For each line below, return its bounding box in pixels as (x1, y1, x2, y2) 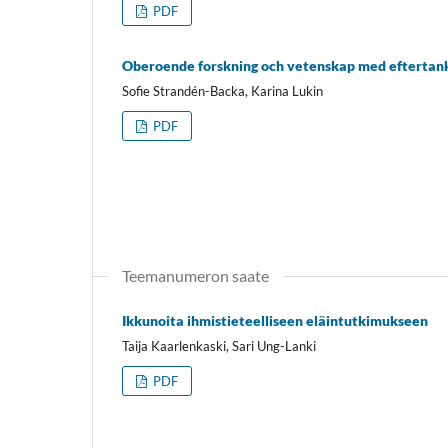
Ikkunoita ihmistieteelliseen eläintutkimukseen (122, 311, 428, 329)
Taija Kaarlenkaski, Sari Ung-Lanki (122, 337, 316, 354)
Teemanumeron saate (122, 265, 269, 285)
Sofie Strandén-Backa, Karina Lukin (122, 82, 323, 99)
